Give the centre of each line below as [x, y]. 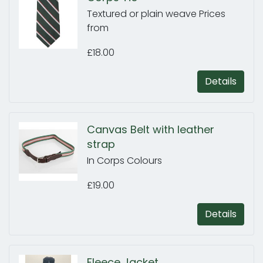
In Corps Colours [124, 161]
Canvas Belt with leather [151, 129]
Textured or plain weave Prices [156, 14]
